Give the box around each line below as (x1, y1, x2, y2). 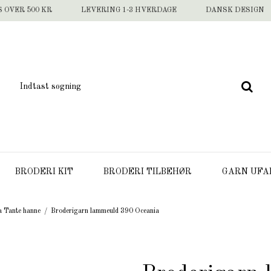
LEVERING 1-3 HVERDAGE (81, 7, 177, 14)
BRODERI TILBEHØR (103, 168, 192, 176)
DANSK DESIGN (206, 7, 264, 14)
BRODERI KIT (15, 168, 73, 176)
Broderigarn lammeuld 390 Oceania (51, 207, 160, 215)
